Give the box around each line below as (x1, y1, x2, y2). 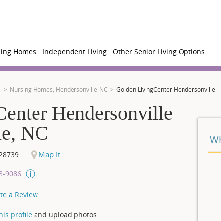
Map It (37, 149, 60, 159)
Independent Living (42, 47, 107, 56)
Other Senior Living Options (113, 47, 205, 56)
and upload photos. (32, 210, 99, 219)
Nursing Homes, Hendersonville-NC (10, 85, 108, 93)
